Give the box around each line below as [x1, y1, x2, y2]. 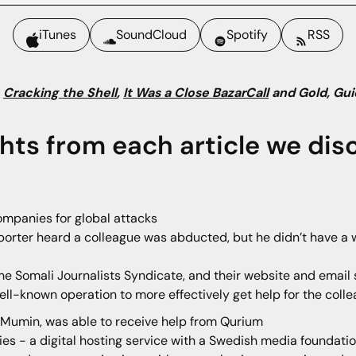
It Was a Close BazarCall [123, 83, 269, 101]
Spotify [226, 26, 268, 44]
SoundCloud [116, 26, 187, 44]
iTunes [39, 26, 76, 44]
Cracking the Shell [3, 83, 117, 101]
